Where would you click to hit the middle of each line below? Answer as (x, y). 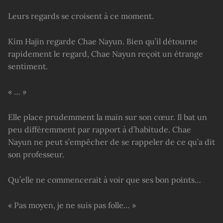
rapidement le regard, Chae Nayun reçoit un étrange (106, 54)
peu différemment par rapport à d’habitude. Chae (100, 129)
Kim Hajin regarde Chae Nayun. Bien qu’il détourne (103, 42)
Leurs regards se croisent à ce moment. (81, 16)
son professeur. (36, 154)
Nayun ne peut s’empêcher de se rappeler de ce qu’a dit (111, 142)
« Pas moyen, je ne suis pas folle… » (72, 205)
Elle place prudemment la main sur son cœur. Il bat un (108, 117)
